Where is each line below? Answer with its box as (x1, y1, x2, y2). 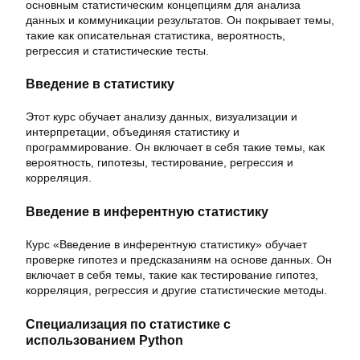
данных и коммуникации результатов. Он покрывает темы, (26, 13, 334, 27)
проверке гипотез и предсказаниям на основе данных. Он (26, 253, 332, 267)
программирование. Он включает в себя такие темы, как (26, 141, 325, 154)
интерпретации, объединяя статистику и (26, 125, 239, 139)
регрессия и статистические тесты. (26, 43, 209, 57)
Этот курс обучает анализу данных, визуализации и (26, 110, 297, 124)
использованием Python (26, 332, 183, 347)
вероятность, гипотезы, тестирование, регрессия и (26, 156, 293, 170)
